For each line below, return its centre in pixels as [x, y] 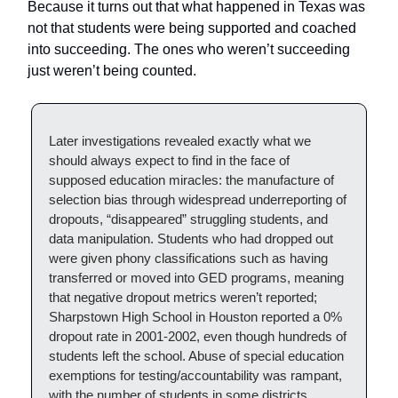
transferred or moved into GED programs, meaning [196, 278]
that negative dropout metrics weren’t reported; [183, 298]
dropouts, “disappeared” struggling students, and [188, 219]
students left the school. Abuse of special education [196, 356]
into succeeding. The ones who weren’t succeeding [189, 50]
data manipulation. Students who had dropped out [191, 239]
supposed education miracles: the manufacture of [191, 180]
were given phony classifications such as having [188, 259]
